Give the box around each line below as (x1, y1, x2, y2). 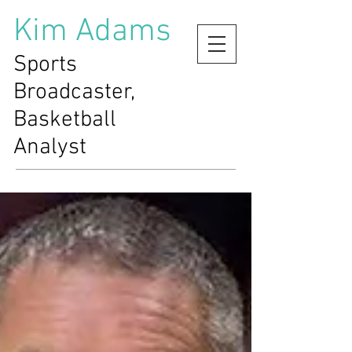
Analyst (13, 134, 86, 161)
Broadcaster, (13, 79, 135, 106)
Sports (13, 51, 77, 79)
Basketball (13, 106, 116, 134)
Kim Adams (13, 13, 171, 51)
